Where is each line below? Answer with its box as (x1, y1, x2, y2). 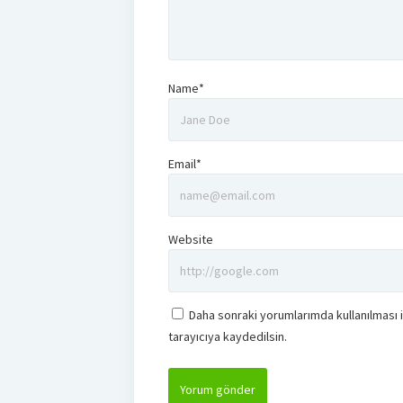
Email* (167, 155, 201, 172)
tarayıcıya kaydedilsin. (167, 327, 287, 345)
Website (167, 230, 213, 247)
